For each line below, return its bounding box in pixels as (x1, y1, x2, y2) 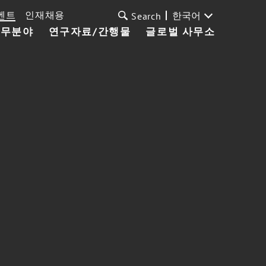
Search (131, 10, 161, 22)
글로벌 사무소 (145, 25, 216, 38)
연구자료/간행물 (48, 25, 131, 38)
